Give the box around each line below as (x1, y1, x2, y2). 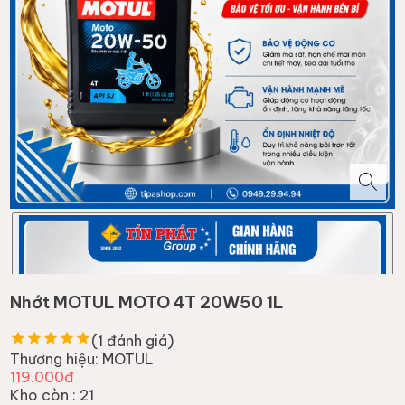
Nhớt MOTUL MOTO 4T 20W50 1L (10, 291, 285, 314)
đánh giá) (103, 331, 174, 350)
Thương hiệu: (10, 349, 99, 368)
